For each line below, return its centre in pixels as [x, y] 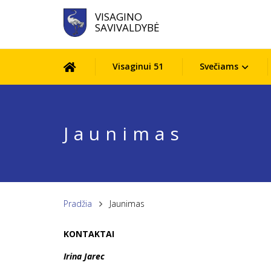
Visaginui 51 [138, 66]
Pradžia [77, 204]
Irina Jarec [85, 256]
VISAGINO [118, 17]
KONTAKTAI [89, 234]
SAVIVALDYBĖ [127, 28]
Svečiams [219, 66]
